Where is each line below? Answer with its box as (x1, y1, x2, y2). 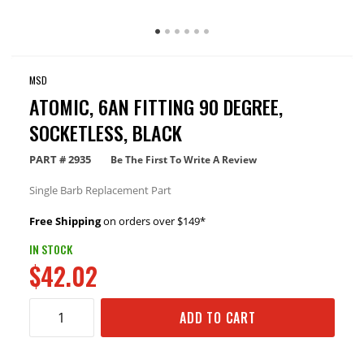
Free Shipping (28, 214, 101, 229)
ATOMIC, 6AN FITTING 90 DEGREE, (28, 92, 283, 122)
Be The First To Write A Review (110, 153, 257, 167)
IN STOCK (28, 240, 72, 258)
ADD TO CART (180, 308, 256, 328)
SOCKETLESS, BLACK (28, 118, 182, 148)
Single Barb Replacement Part (28, 183, 171, 198)
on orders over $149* (100, 214, 206, 229)
